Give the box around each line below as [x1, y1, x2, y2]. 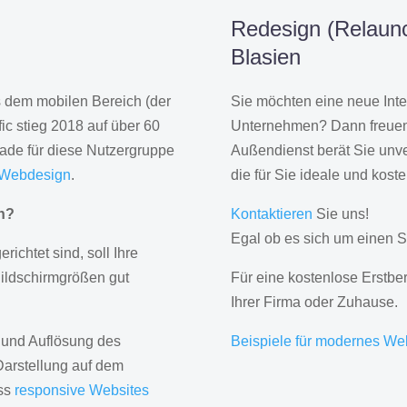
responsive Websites [15, 382, 150, 399]
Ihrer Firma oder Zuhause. [230, 294, 398, 311]
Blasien [230, 45, 301, 70]
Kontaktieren [230, 206, 313, 223]
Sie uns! [312, 206, 369, 223]
